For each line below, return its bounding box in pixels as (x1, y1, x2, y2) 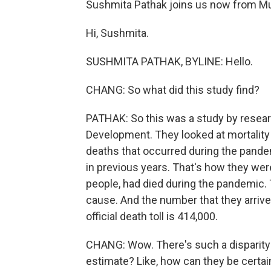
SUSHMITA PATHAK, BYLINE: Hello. (86, 55, 253, 68)
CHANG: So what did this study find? (86, 83, 260, 96)
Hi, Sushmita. (86, 27, 149, 39)
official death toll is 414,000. (86, 210, 218, 223)
